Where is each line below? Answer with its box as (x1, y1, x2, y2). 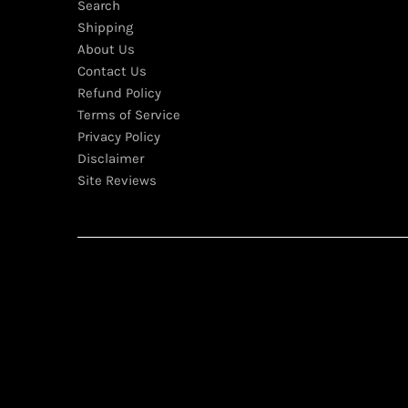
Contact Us (76, 62, 147, 79)
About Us (76, 40, 135, 57)
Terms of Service (76, 106, 180, 123)
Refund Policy (76, 84, 161, 101)
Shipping (76, 18, 133, 36)
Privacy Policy (76, 127, 160, 145)
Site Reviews (76, 171, 157, 189)
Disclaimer (76, 149, 144, 167)
